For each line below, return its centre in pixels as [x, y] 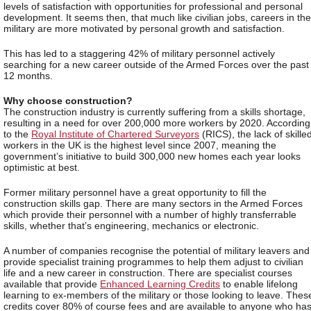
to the [17, 134]
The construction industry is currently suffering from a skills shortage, [154, 112]
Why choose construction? [68, 101]
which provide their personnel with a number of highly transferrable [150, 215]
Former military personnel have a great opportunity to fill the [135, 193]
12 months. [28, 76]
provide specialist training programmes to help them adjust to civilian [153, 262]
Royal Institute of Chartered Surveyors [115, 134]
